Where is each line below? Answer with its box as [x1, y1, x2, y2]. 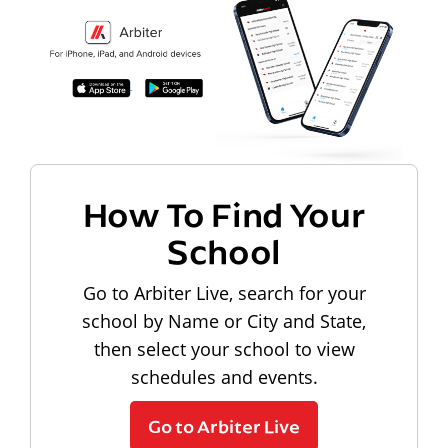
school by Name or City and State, [82, 308, 366, 333]
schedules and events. [130, 364, 318, 389]
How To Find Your [82, 190, 366, 236]
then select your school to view [93, 336, 355, 361]
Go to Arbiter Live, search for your [82, 280, 366, 305]
